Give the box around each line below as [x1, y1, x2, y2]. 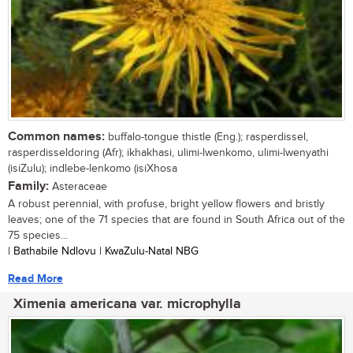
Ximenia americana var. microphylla [13, 295, 241, 313]
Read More [8, 271, 63, 285]
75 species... [8, 229, 68, 242]
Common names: [8, 128, 105, 144]
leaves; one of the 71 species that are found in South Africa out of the [8, 213, 345, 226]
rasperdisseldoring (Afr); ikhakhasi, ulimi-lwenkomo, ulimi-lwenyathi [8, 146, 329, 159]
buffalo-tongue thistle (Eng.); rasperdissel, [105, 130, 308, 143]
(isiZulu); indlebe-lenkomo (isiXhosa [8, 162, 177, 175]
